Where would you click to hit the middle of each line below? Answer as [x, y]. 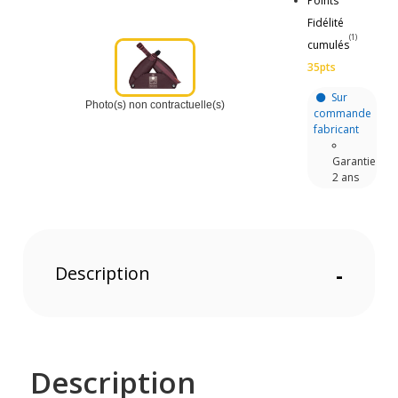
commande [342, 113]
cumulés [328, 44]
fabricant [336, 129]
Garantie [354, 161]
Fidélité [325, 22]
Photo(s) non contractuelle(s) [155, 104]
